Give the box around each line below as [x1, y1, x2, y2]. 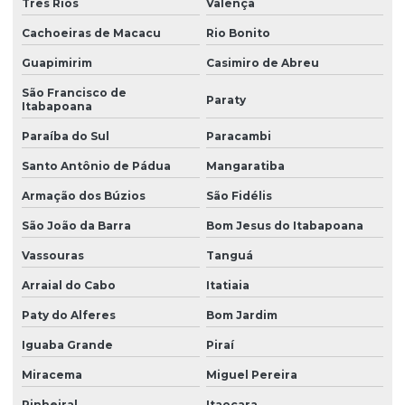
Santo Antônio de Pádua [22, 159, 171, 174]
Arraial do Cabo [22, 278, 116, 293]
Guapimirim [22, 56, 92, 71]
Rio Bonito [205, 26, 270, 41]
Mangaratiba [205, 159, 285, 174]
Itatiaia [205, 278, 250, 293]
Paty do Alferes [22, 308, 116, 323]
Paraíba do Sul [22, 129, 109, 144]
